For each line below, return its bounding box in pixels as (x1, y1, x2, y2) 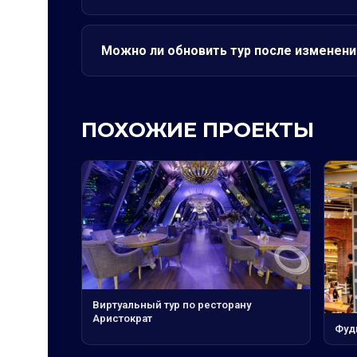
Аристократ (92, 312, 152, 324)
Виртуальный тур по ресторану (92, 298, 251, 311)
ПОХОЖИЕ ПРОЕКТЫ (81, 117, 314, 143)
